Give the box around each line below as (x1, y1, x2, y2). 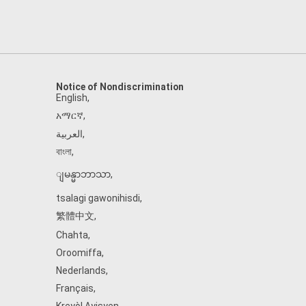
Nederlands (56, 265, 106, 276)
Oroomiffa (56, 247, 102, 258)
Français (56, 283, 94, 294)
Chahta (56, 229, 88, 240)
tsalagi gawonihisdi (56, 193, 140, 204)
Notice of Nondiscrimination (56, 81, 184, 92)
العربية (56, 128, 83, 139)
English (56, 92, 87, 103)
